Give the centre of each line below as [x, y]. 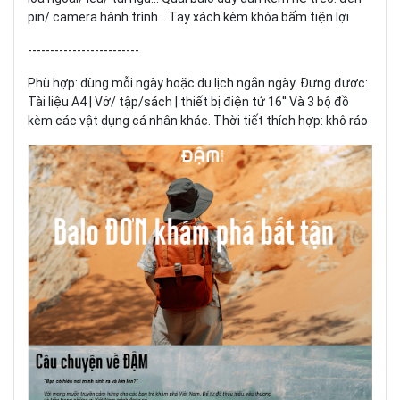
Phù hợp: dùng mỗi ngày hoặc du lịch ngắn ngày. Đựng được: [198, 83]
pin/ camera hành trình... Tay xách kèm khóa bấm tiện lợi [188, 17]
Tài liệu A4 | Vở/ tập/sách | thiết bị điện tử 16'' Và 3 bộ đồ [188, 101]
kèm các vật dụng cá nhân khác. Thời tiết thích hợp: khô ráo [198, 120]
